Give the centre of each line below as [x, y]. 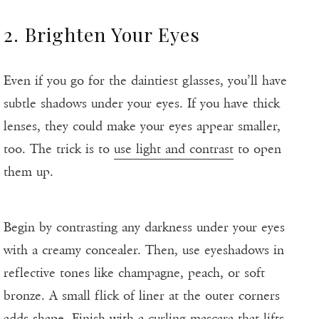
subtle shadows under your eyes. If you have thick [142, 104]
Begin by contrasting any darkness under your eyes [144, 228]
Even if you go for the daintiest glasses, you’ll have [145, 81]
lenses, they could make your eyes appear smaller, [142, 126]
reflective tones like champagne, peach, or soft [134, 273]
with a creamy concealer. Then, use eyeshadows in [144, 250]
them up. [28, 172]
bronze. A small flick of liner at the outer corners [142, 296]
